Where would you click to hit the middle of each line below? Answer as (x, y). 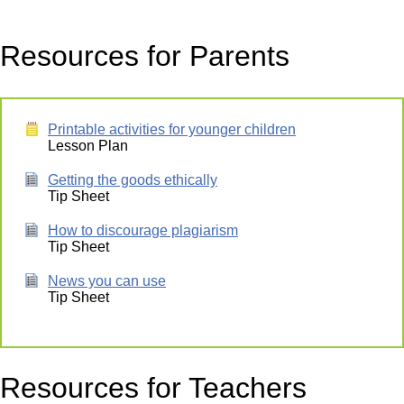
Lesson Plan (88, 145)
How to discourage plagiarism (143, 230)
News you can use (107, 280)
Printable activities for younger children (172, 129)
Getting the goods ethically (133, 179)
